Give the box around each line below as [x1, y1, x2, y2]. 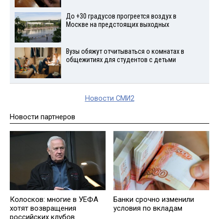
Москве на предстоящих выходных [66, 20, 169, 29]
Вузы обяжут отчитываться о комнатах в [66, 47, 184, 56]
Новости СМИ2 [85, 94, 134, 103]
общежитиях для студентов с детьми [66, 56, 176, 65]
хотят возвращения [10, 204, 76, 213]
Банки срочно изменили [113, 195, 194, 204]
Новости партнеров [10, 112, 75, 122]
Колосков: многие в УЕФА [10, 195, 98, 204]
